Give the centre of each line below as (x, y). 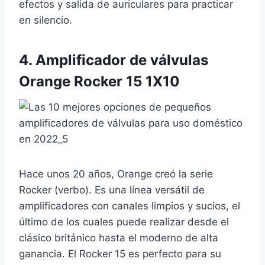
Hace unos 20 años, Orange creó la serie (116, 174)
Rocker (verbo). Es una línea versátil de (112, 190)
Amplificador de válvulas (122, 60)
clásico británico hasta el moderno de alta (119, 238)
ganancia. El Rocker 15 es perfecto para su (120, 254)
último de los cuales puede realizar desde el (124, 222)
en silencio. (46, 20)
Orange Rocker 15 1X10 (99, 82)
